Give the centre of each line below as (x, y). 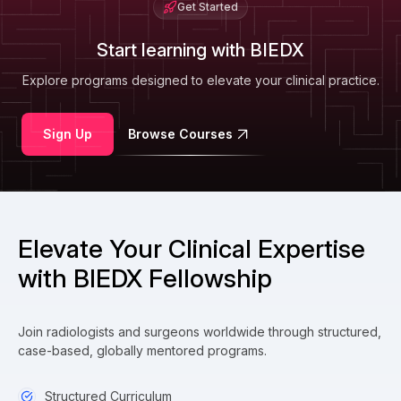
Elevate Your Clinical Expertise (192, 249)
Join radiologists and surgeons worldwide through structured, (200, 332)
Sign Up (68, 134)
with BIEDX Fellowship (145, 279)
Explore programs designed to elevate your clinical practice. (200, 81)
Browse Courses (180, 134)
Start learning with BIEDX (200, 51)
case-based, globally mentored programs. (142, 351)
